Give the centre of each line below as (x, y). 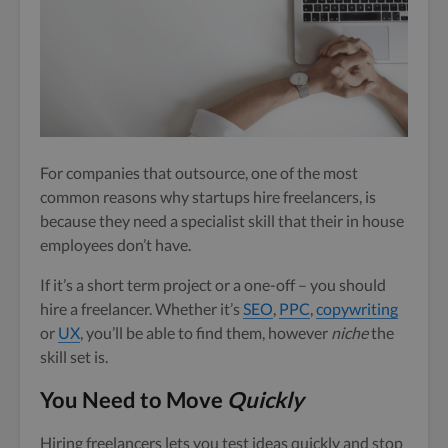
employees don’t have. (115, 244)
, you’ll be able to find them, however (205, 332)
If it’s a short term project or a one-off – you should (213, 284)
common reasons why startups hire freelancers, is (208, 196)
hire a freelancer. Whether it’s (141, 308)
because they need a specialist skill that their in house (222, 220)
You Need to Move (133, 399)
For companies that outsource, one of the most (199, 172)
